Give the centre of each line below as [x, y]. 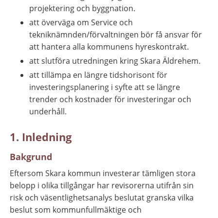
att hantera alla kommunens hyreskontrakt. [109, 46]
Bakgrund [31, 157]
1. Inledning [41, 136]
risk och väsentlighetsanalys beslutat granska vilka [102, 198]
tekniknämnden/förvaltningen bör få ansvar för [116, 34]
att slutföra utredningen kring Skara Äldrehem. [115, 61]
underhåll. [48, 111]
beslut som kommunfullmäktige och [76, 210]
